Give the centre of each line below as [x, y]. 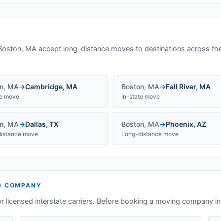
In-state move [141, 96]
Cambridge [44, 87]
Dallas [36, 124]
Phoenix [180, 124]
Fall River [181, 87]
